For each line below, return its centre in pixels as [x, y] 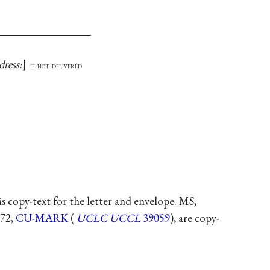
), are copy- [195, 218]
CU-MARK [42, 218]
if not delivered [56, 65]
